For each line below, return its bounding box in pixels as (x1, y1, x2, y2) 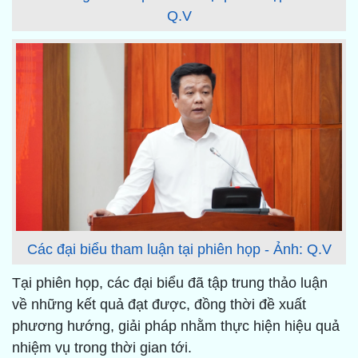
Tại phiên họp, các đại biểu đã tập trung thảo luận (12, 275, 328, 292)
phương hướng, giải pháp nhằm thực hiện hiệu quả (12, 318, 340, 335)
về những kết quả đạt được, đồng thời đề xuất (12, 296, 306, 313)
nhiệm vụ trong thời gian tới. (12, 340, 200, 356)
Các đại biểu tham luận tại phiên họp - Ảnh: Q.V (26, 241, 332, 258)
